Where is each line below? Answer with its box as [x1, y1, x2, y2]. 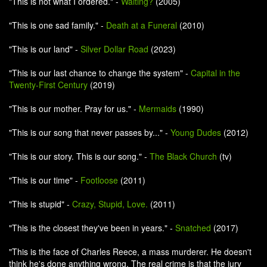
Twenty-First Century [9, 79, 88, 91]
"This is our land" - [9, 43, 80, 55]
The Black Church [150, 150, 217, 162]
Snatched [175, 222, 211, 234]
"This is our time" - [9, 174, 80, 186]
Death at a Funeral [106, 19, 177, 31]
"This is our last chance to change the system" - [9, 67, 191, 79]
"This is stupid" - [9, 198, 72, 210]
